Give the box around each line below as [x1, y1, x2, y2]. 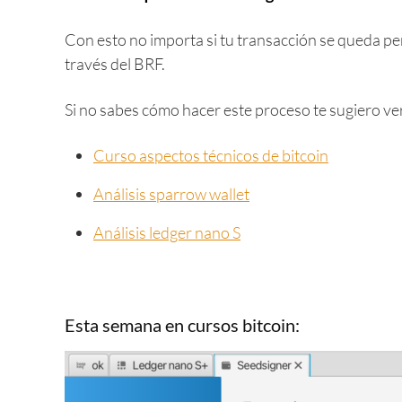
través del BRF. [65, 54, 165, 74]
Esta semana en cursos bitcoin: [65, 314, 300, 336]
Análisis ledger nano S [93, 223, 240, 242]
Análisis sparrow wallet [93, 184, 249, 204]
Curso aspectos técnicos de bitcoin [93, 145, 328, 165]
